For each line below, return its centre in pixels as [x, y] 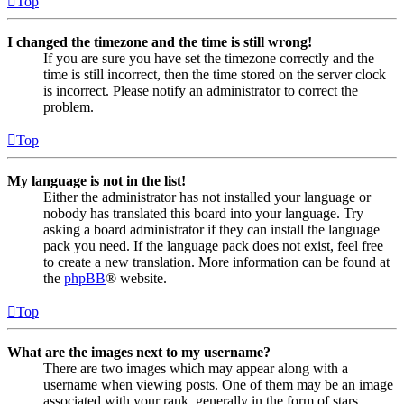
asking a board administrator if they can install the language [211, 230]
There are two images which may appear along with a [196, 369]
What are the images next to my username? [139, 353]
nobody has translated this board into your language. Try [203, 214]
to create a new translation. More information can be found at [216, 262]
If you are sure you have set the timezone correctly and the [209, 59]
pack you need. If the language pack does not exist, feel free [213, 246]
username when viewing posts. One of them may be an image [218, 385]
